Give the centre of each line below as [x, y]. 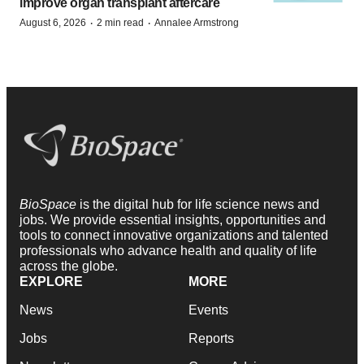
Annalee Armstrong [197, 23]
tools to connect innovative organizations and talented [174, 236]
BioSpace [50, 205]
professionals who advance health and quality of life [168, 251]
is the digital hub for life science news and [199, 205]
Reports [211, 339]
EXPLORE [51, 282]
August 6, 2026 [53, 23]
